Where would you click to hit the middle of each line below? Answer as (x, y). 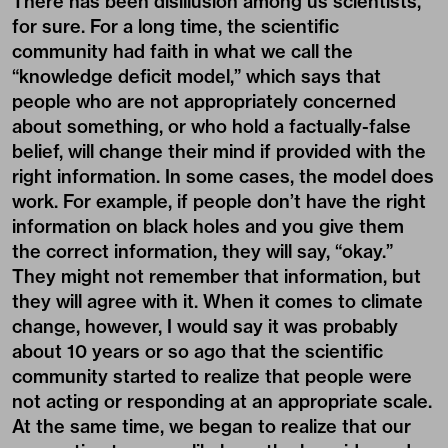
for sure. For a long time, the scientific (175, 27)
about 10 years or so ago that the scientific (197, 352)
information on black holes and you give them (208, 227)
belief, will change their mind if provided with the (219, 152)
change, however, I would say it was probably (205, 327)
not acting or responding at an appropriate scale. (222, 402)
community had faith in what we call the (182, 52)
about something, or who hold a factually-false (211, 127)
